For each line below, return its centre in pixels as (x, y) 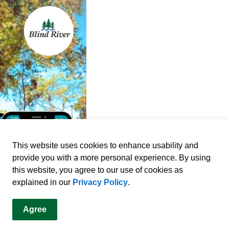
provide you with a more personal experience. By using (111, 158)
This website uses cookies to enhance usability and (105, 145)
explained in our (42, 182)
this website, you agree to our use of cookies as (98, 170)
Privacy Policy (100, 182)
